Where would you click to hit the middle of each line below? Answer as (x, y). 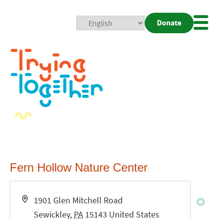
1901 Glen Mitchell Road (78, 200)
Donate (169, 23)
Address (36, 200)
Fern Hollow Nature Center (78, 167)
